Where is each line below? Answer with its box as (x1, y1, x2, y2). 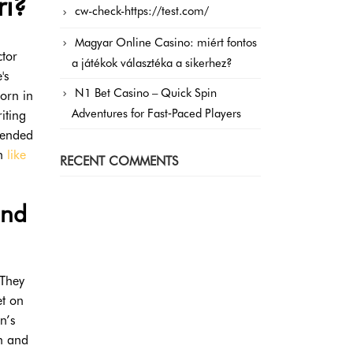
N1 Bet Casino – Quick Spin (75, 85, 217, 100)
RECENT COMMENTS (60, 153, 178, 169)
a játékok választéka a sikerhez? (72, 55, 232, 70)
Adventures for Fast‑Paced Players (72, 106, 241, 121)
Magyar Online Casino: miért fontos (75, 35, 257, 50)
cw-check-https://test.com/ (75, 4, 209, 19)
